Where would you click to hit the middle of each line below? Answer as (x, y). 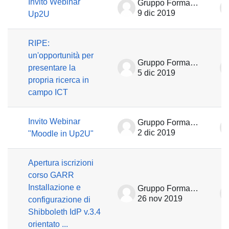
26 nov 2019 (160, 199)
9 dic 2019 (156, 13)
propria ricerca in (59, 80)
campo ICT (48, 92)
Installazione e (54, 187)
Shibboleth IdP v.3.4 (64, 212)
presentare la (52, 68)
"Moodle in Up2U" (61, 134)
